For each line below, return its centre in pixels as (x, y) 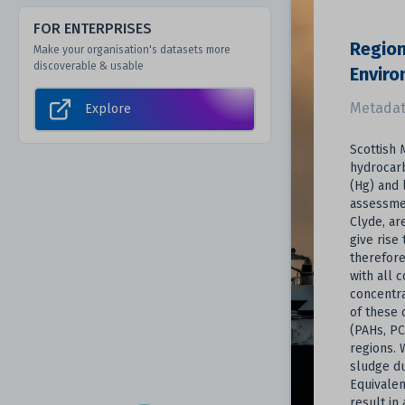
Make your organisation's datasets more (132, 50)
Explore (108, 109)
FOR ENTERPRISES (93, 28)
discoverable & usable (89, 66)
